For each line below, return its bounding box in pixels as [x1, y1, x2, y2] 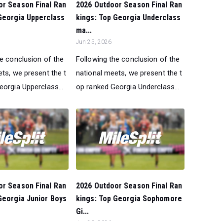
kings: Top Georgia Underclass [76, 12, 181, 22]
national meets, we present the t [76, 68, 183, 77]
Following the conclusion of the [76, 54, 180, 64]
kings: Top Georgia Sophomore [76, 193, 182, 203]
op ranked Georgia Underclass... [76, 82, 180, 91]
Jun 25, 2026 [76, 38, 112, 45]
